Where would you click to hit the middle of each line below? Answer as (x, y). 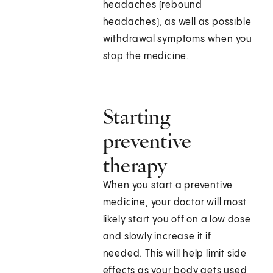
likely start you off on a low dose (177, 220)
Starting (137, 117)
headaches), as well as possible (177, 23)
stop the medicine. (146, 57)
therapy (135, 165)
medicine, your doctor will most (175, 203)
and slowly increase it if (157, 237)
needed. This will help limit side (175, 254)
